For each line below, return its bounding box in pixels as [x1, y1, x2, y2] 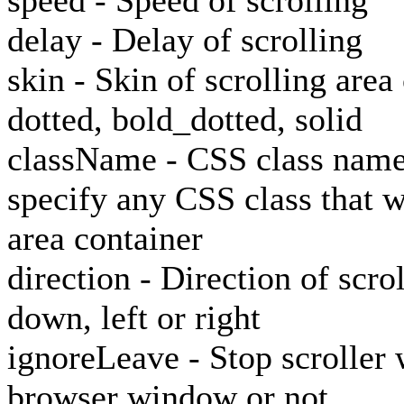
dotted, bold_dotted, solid [7, 100, 363, 138]
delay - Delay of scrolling [7, 21, 363, 59]
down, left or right [7, 298, 261, 336]
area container [7, 219, 203, 257]
